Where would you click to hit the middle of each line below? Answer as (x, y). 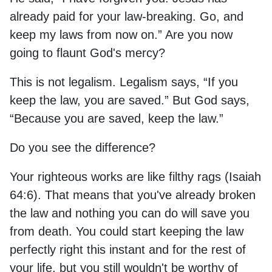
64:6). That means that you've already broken (133, 195)
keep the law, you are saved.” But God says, (130, 100)
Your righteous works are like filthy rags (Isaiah (135, 176)
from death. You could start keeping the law (127, 231)
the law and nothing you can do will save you (130, 213)
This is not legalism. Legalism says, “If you (124, 82)
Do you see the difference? (83, 147)
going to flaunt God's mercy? (87, 53)
